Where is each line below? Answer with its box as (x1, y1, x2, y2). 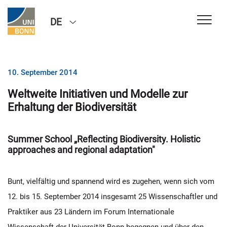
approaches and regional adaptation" (8, 144, 155, 155)
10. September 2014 (8, 68, 78, 77)
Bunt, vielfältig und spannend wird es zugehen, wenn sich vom (8, 177, 214, 186)
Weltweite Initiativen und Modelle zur (8, 87, 187, 100)
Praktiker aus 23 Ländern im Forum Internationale (8, 207, 174, 216)
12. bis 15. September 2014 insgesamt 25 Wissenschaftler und (8, 192, 217, 201)
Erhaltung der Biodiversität (8, 100, 136, 113)
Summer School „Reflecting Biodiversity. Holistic (8, 134, 200, 144)
